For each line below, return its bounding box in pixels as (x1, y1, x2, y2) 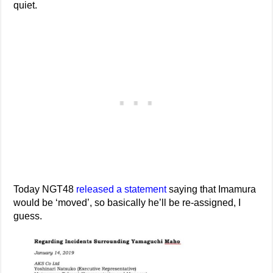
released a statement (76, 184, 167, 194)
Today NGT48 (13, 184, 77, 194)
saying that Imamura (166, 184, 257, 194)
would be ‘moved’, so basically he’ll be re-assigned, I (13, 197, 241, 208)
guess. (13, 211, 43, 221)
